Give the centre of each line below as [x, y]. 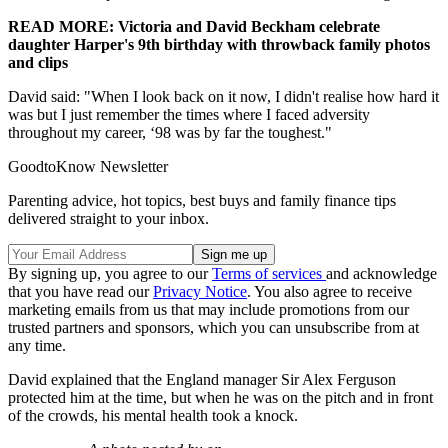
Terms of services [269, 274]
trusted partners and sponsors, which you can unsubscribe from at [213, 328]
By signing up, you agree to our [110, 274]
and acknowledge [381, 274]
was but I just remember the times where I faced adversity [189, 115]
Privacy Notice [200, 292]
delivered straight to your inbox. [108, 219]
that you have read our [80, 292]
